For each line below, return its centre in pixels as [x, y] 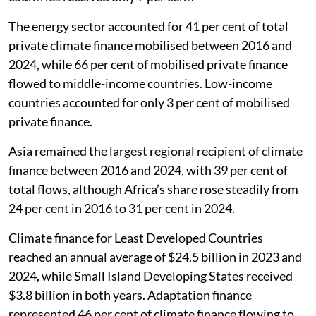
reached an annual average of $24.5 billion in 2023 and [155, 256]
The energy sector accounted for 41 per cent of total [148, 26]
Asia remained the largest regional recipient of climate [156, 151]
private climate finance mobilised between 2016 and [150, 45]
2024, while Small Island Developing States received [151, 275]
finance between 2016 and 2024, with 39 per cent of [148, 170]
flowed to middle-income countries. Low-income [140, 83]
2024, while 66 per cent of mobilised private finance [148, 64]
